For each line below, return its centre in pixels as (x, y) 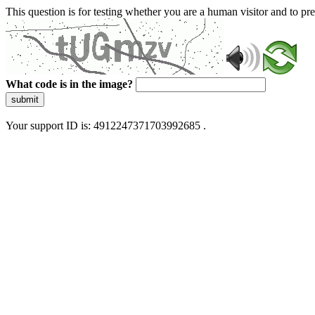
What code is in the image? (69, 84)
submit (25, 99)
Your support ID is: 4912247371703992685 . (106, 126)
